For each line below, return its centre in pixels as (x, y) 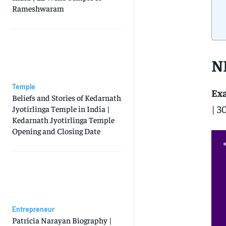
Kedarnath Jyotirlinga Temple (63, 120)
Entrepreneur (33, 209)
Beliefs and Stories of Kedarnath (67, 98)
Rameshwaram (38, 8)
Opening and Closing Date (56, 131)
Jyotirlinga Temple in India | (61, 109)
